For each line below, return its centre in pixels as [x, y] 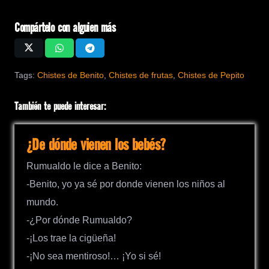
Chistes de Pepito [211, 75]
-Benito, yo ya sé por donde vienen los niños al [126, 184]
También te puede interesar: [60, 107]
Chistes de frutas [141, 75]
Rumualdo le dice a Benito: [84, 166]
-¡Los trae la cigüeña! [71, 238]
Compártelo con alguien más [65, 29]
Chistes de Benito [71, 75]
